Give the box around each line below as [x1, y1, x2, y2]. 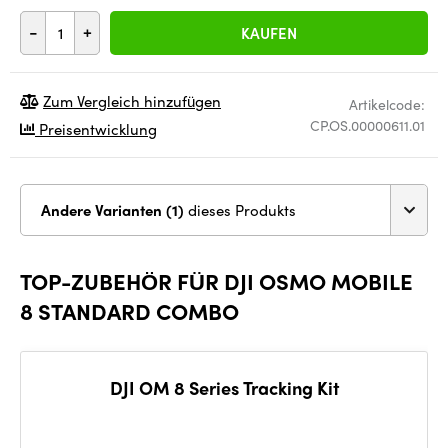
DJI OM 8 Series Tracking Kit [109, 375, 339, 400]
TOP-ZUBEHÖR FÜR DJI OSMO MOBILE [20, 265, 413, 297]
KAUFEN [241, 22, 297, 44]
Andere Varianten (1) [166, 199, 188, 221]
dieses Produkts [188, 199, 296, 221]
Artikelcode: [349, 94, 425, 114]
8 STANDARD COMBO [20, 295, 239, 327]
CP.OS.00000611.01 [310, 115, 425, 135]
